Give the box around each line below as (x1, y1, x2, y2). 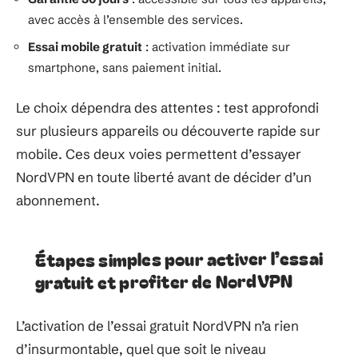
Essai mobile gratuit (28, 38, 142, 54)
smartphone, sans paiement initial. (28, 59, 221, 75)
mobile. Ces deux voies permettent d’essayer (16, 145, 301, 162)
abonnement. (16, 192, 100, 209)
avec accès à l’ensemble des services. (28, 12, 243, 27)
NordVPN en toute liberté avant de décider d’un (16, 169, 312, 185)
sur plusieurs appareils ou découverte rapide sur (16, 122, 320, 139)
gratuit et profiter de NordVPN (34, 267, 293, 295)
